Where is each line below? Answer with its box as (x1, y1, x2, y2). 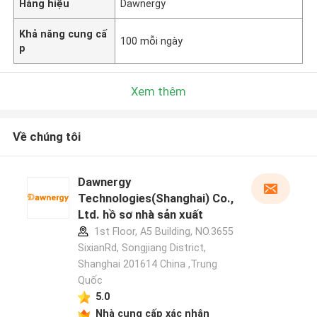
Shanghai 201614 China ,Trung (77, 258, 217, 270)
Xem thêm (131, 83, 186, 98)
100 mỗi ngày (120, 35, 183, 47)
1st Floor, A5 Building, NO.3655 (91, 226, 234, 238)
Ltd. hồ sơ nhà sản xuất (77, 207, 203, 222)
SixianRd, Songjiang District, (77, 242, 206, 254)
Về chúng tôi (12, 129, 81, 144)
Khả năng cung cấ (19, 28, 108, 40)
